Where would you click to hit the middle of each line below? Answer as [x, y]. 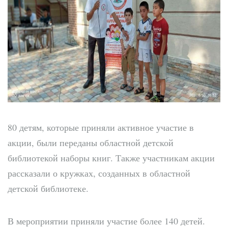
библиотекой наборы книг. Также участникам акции [111, 158]
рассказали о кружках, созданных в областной [99, 173]
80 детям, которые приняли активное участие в [101, 127]
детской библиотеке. [48, 188]
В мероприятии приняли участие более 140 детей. [106, 221]
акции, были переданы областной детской [91, 142]
